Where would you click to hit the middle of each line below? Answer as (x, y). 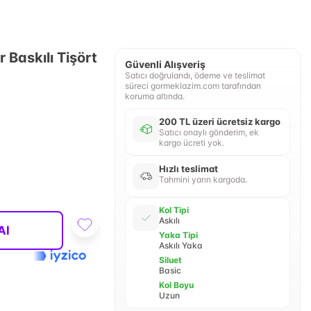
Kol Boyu (176, 285)
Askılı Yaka (180, 245)
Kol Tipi (174, 210)
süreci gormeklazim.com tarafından (193, 86)
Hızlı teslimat (188, 169)
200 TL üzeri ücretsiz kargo (219, 121)
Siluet (170, 260)
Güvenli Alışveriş (165, 64)
